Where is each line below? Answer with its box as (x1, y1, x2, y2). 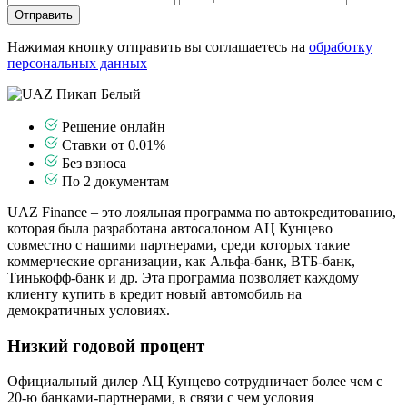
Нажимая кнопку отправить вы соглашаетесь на (7, 39, 309, 55)
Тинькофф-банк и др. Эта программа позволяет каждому (7, 270, 359, 286)
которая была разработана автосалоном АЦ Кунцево (7, 221, 333, 237)
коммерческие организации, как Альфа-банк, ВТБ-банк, (7, 253, 355, 270)
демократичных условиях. (7, 303, 170, 319)
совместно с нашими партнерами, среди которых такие (7, 237, 350, 253)
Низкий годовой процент (7, 335, 204, 355)
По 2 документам (58, 174, 169, 190)
